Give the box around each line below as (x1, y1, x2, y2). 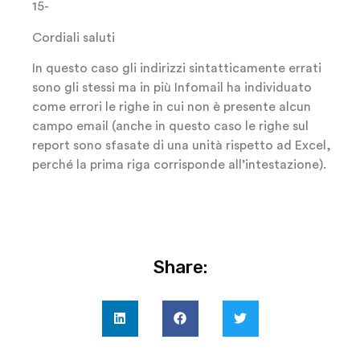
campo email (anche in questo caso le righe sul (32, 120, 309, 133)
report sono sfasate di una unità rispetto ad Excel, (32, 139, 331, 153)
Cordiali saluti (32, 31, 115, 44)
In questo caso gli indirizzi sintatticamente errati (32, 62, 321, 76)
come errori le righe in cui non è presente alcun (32, 100, 311, 114)
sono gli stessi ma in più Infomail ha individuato (32, 81, 312, 95)
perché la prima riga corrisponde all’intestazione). (32, 158, 326, 172)
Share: (153, 256, 207, 278)
